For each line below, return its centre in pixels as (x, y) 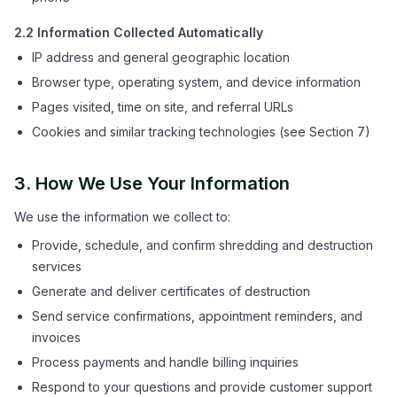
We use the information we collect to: (122, 217)
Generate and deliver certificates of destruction (171, 291)
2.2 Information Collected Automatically (139, 32)
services (57, 266)
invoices (56, 337)
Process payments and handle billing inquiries (165, 362)
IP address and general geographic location (161, 57)
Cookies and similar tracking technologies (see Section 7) (201, 132)
